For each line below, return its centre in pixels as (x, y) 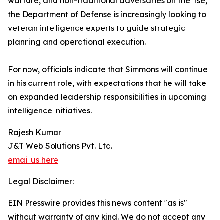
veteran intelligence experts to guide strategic (96, 28)
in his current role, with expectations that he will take (107, 83)
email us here (33, 160)
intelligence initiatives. (50, 111)
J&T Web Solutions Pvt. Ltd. (60, 146)
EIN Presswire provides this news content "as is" (97, 203)
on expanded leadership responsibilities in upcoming (107, 97)
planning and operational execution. (77, 42)
